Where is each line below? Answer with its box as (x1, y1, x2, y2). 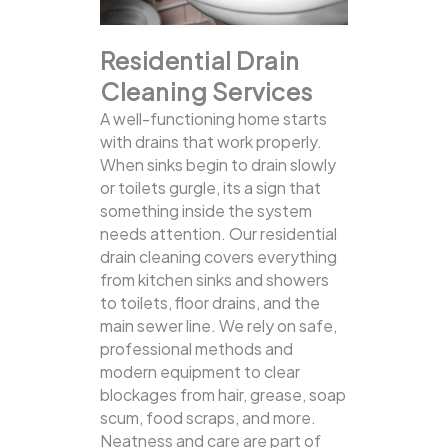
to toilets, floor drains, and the (100, 292, 320, 314)
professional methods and (100, 338, 293, 360)
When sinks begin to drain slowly (100, 154, 336, 176)
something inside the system (100, 200, 312, 222)
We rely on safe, (219, 315, 337, 337)
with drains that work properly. (100, 131, 322, 153)
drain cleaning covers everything (100, 246, 337, 268)
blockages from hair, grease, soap (100, 384, 346, 406)
